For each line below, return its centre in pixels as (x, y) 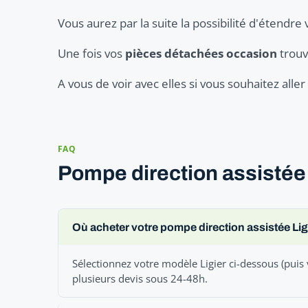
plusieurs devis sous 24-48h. (140, 279)
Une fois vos (91, 54)
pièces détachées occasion (201, 54)
